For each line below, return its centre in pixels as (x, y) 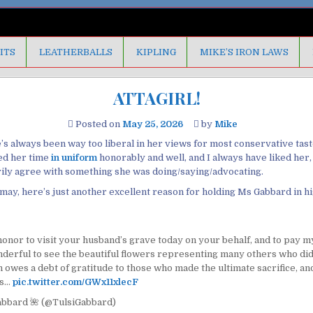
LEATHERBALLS (76, 52)
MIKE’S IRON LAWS (244, 52)
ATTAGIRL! (156, 98)
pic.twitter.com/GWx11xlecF (75, 282)
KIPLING (156, 52)
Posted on (97, 124)
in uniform (74, 158)
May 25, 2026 (152, 124)
